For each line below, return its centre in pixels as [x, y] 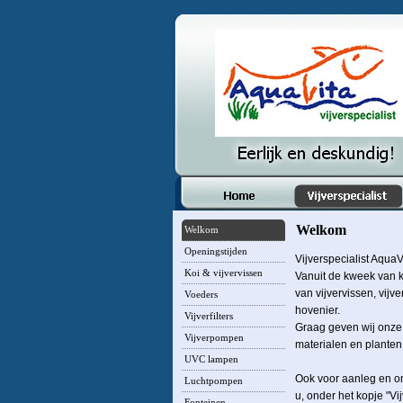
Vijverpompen [214, 338]
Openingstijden [216, 251]
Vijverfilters [209, 316]
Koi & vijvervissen [224, 273]
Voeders [201, 295]
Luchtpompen [214, 381]
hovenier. [318, 310]
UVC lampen [211, 359]
